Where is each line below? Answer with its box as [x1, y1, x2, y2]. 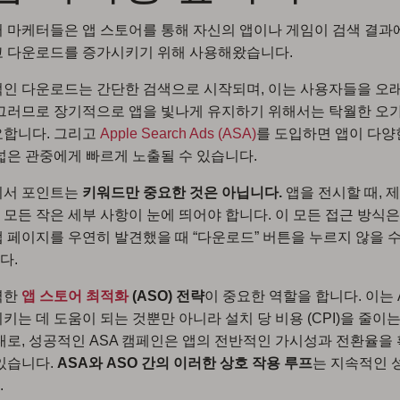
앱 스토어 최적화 [21, 288, 129, 304]
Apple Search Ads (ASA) [100, 126, 256, 141]
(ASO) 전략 [129, 288, 204, 304]
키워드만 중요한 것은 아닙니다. [82, 185, 282, 200]
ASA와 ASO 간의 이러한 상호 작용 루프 [57, 355, 312, 371]
